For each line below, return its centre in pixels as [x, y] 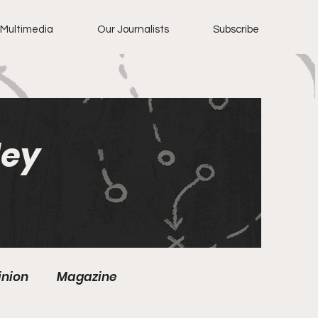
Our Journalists [133, 29]
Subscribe [236, 29]
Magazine [87, 276]
